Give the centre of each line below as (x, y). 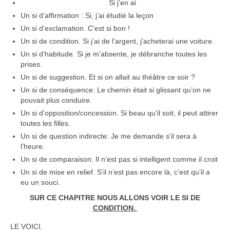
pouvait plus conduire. (56, 100)
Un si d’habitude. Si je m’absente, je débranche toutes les (114, 54)
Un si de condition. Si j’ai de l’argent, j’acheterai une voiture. (118, 41)
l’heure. (34, 146)
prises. (32, 64)
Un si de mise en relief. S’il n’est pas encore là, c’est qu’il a (115, 172)
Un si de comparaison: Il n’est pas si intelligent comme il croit (120, 159)
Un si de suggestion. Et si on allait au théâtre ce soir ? (109, 77)
